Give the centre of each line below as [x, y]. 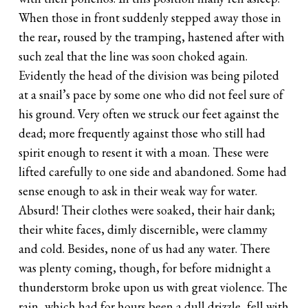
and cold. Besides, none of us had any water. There [145, 248]
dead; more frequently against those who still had [142, 133]
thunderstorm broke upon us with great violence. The [153, 287]
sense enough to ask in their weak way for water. [138, 190]
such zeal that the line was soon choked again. [133, 56]
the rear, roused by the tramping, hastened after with [152, 36]
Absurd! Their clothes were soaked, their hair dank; [147, 210]
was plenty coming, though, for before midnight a [145, 267]
